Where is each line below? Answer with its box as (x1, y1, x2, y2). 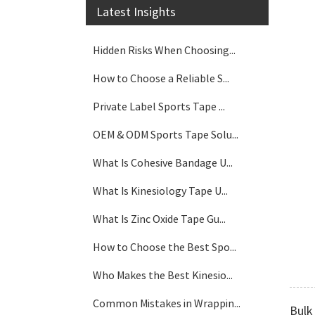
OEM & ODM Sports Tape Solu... (93, 127, 238, 141)
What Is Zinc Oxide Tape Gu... (93, 212, 226, 226)
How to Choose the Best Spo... (93, 240, 236, 254)
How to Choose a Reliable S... (93, 71, 229, 85)
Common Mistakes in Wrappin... (93, 296, 240, 310)
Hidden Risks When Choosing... (93, 43, 236, 57)
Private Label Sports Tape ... (93, 99, 225, 113)
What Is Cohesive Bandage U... (93, 155, 233, 169)
